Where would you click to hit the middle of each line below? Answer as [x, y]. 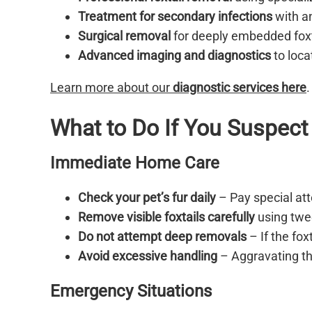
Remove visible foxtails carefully [166, 217]
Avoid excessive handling [148, 256]
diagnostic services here [240, 88]
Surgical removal [124, 36]
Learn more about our [111, 88]
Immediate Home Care [135, 163]
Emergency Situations [131, 291]
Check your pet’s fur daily [147, 197]
